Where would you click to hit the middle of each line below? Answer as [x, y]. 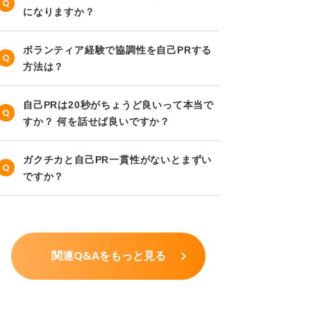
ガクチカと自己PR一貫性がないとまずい [118, 159]
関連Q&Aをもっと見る [108, 256]
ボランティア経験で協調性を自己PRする [118, 50]
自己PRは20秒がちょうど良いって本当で [118, 104]
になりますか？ [59, 11]
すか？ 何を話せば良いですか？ [96, 121]
